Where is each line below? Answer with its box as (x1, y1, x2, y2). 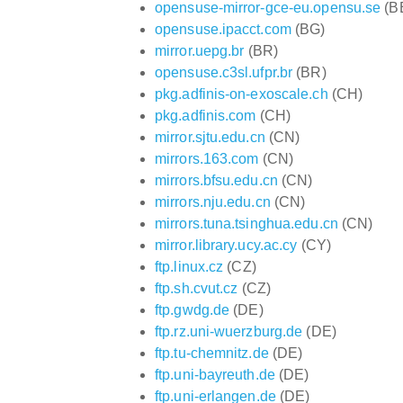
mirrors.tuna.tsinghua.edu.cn (155, 215, 338, 231)
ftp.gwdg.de (155, 301, 230, 318)
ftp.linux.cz (155, 258, 224, 274)
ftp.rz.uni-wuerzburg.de (155, 323, 303, 339)
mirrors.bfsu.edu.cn (155, 172, 278, 188)
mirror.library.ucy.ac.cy (155, 237, 298, 253)
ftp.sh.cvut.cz (155, 280, 238, 296)
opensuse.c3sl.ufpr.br (155, 64, 293, 80)
